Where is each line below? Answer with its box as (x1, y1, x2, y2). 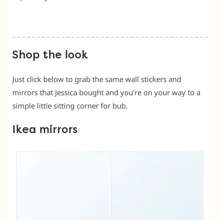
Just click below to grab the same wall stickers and (12, 74, 181, 84)
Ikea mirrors (12, 123, 78, 137)
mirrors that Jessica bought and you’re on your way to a (12, 87, 200, 98)
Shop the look (12, 49, 88, 62)
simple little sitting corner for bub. (12, 101, 128, 111)
